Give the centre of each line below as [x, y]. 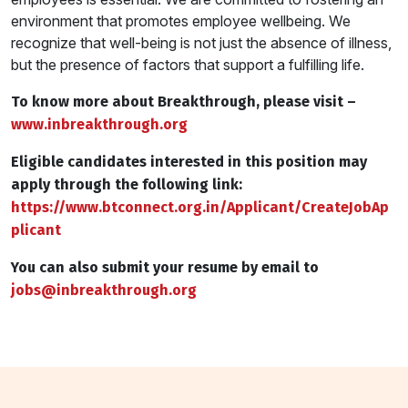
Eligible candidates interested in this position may [189, 161]
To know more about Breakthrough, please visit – [184, 101]
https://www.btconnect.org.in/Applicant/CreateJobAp [200, 207]
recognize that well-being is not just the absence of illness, [201, 42]
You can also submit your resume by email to [165, 267]
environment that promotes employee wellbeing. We [181, 20]
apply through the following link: [127, 184]
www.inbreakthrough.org [99, 124]
